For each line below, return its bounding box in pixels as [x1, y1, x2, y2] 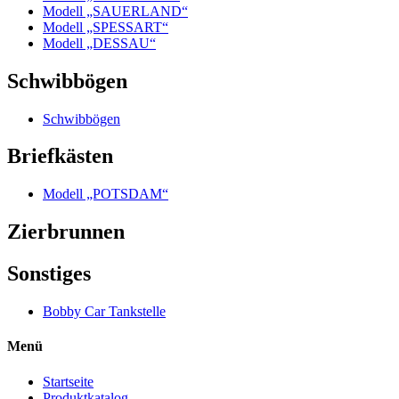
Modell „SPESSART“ [43, 19, 168, 35]
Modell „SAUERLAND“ [43, 3, 188, 19]
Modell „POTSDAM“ [43, 186, 168, 202]
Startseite [43, 373, 94, 389]
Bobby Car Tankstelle [43, 304, 166, 320]
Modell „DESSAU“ [43, 35, 156, 51]
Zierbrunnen [7, 220, 125, 244]
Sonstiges [7, 262, 91, 286]
